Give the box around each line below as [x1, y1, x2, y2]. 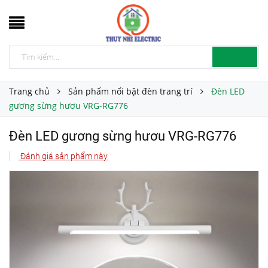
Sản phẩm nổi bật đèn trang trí [68, 86, 193, 97]
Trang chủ [9, 86, 50, 97]
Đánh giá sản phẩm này [19, 151, 108, 161]
